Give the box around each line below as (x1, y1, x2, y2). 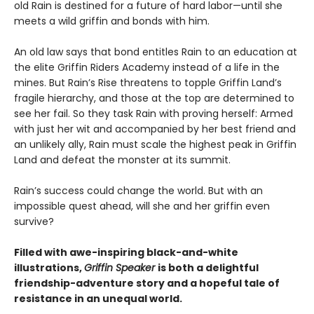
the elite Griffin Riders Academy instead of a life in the (14, 60, 280, 74)
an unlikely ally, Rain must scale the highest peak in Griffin (14, 137, 296, 151)
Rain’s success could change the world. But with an (14, 184, 263, 198)
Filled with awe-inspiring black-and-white (14, 245, 238, 259)
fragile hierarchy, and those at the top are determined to (14, 91, 294, 105)
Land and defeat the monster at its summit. (14, 153, 231, 167)
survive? (14, 214, 54, 228)
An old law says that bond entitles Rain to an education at (14, 45, 297, 59)
